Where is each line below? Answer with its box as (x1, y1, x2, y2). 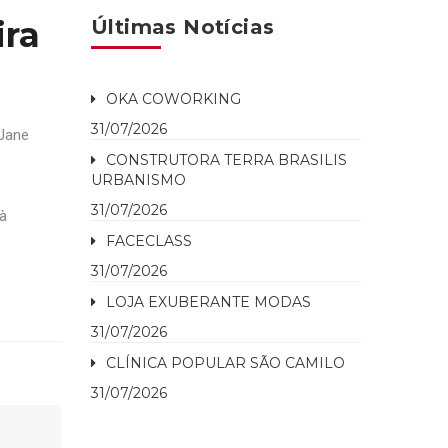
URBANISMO (91, 171, 186, 189)
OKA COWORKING (106, 90, 241, 108)
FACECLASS (106, 232, 192, 250)
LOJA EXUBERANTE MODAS (106, 293, 311, 311)
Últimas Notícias (91, 15, 275, 39)
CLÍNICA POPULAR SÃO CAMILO (106, 354, 345, 372)
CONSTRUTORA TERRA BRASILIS (106, 151, 347, 169)
